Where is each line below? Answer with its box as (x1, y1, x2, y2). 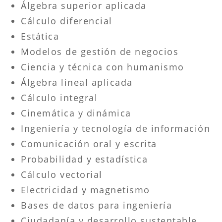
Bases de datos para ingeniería (21, 199, 172, 211)
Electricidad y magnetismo (21, 183, 150, 196)
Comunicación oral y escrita (21, 137, 157, 150)
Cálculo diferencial (21, 14, 112, 27)
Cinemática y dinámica (21, 107, 131, 119)
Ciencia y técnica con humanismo (21, 60, 184, 73)
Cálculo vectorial (21, 168, 103, 180)
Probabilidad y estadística (21, 153, 148, 165)
